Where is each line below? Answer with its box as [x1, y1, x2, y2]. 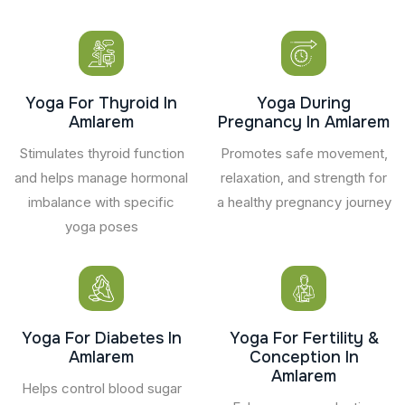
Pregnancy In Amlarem [218, 111, 390, 132]
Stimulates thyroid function [18, 144, 184, 162]
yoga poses [64, 217, 138, 235]
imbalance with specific [28, 193, 174, 211]
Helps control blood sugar [21, 379, 182, 397]
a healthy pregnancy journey [216, 193, 391, 211]
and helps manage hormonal [14, 168, 188, 186]
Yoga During [257, 92, 351, 113]
